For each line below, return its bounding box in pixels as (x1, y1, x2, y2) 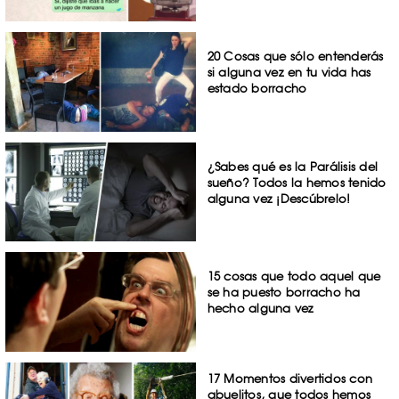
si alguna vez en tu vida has (207, 64, 371, 79)
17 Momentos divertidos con (207, 371, 373, 387)
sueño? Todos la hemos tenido (207, 175, 387, 190)
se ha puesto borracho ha (207, 285, 361, 300)
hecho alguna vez (207, 301, 314, 316)
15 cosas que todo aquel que (207, 269, 381, 284)
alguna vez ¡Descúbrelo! (207, 191, 351, 206)
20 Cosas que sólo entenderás (207, 48, 384, 63)
